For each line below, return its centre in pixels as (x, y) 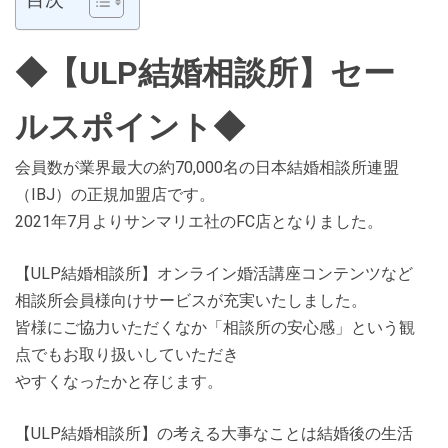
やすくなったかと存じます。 (119, 381)
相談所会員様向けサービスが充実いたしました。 (191, 300)
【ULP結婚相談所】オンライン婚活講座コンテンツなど (214, 273)
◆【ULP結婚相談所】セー (205, 73)
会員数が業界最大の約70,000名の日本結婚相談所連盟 (207, 167)
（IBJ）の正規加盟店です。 (115, 194)
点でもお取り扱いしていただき (127, 354)
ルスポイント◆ (130, 127)
